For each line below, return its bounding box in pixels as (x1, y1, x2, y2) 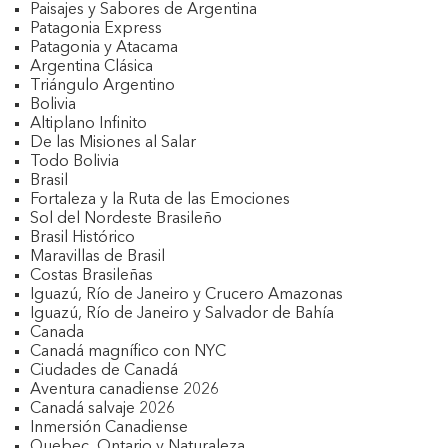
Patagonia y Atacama (30, 40, 178, 56)
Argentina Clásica (30, 59, 153, 75)
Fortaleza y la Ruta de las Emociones (30, 192, 290, 208)
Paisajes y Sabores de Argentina (30, 2, 257, 18)
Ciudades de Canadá (30, 363, 178, 379)
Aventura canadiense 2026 (30, 382, 219, 398)
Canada (30, 325, 84, 341)
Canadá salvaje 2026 (30, 401, 175, 417)
